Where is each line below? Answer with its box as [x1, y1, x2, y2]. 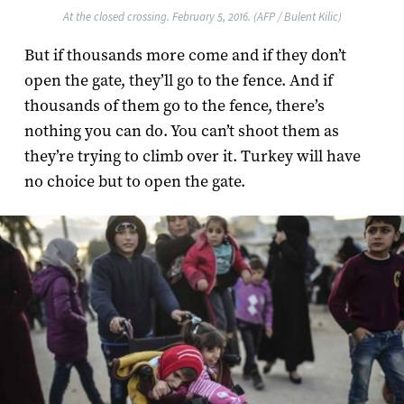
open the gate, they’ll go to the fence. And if [23, 69, 333, 91]
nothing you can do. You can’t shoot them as [23, 120, 339, 142]
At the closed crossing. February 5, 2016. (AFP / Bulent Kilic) [62, 9, 342, 23]
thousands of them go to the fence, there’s [23, 95, 325, 116]
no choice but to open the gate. [23, 170, 245, 192]
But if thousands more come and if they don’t [23, 44, 346, 66]
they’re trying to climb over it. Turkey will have [23, 145, 361, 167]
